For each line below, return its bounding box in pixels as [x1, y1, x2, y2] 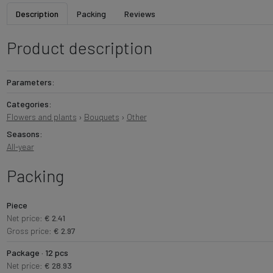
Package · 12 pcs [6, 247, 68, 258]
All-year [6, 141, 34, 152]
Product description [6, 37, 152, 58]
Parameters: [6, 76, 55, 87]
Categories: [6, 98, 52, 109]
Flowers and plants [6, 111, 77, 122]
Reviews [124, 8, 155, 19]
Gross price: [6, 225, 54, 236]
